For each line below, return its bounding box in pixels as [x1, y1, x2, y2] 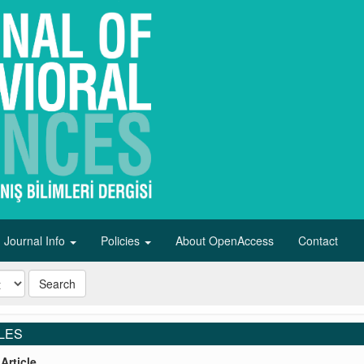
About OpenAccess [175, 232, 274, 249]
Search [39, 275, 76, 292]
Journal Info [4, 232, 68, 249]
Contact [298, 232, 338, 249]
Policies [101, 232, 143, 249]
